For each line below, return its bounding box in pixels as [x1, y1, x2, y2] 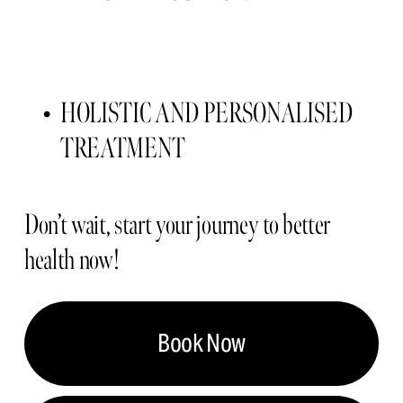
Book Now [157, 327, 246, 360]
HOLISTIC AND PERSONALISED [59, 95, 353, 131]
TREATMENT [59, 130, 190, 166]
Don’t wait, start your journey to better [23, 206, 330, 242]
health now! [23, 241, 120, 277]
